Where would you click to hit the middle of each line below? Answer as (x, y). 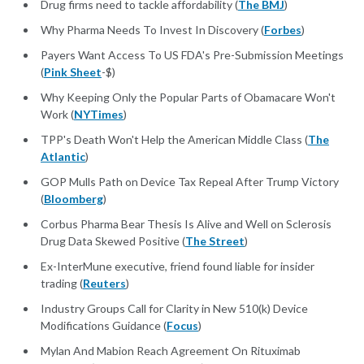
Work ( (57, 115)
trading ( (62, 284)
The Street (215, 241)
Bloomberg (74, 199)
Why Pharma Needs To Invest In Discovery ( (152, 30)
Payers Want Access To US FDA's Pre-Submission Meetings (192, 55)
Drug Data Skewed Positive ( (113, 241)
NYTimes (99, 115)
